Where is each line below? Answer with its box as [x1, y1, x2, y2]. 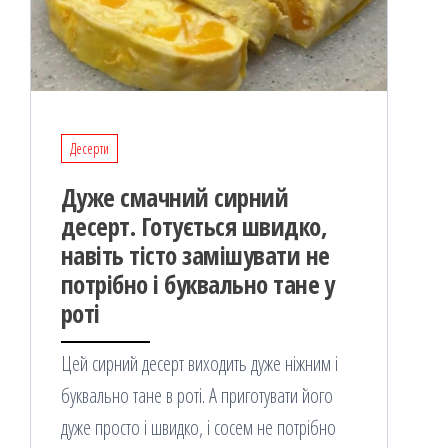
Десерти [70, 139, 109, 159]
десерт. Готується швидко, [61, 209, 327, 244]
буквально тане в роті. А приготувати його [61, 382, 333, 410]
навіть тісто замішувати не [61, 238, 330, 273]
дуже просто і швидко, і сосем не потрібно [61, 414, 336, 442]
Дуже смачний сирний [61, 180, 289, 215]
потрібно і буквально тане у [61, 267, 335, 302]
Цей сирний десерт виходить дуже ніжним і [61, 350, 338, 378]
